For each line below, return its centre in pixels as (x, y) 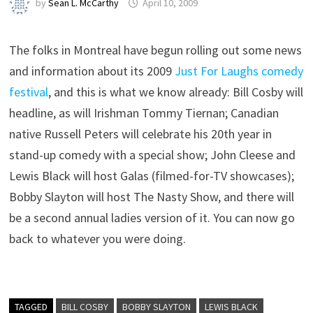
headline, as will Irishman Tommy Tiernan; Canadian (144, 113)
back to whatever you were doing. (98, 239)
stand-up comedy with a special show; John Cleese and (153, 155)
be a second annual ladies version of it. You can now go (152, 218)
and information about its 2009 (92, 71)
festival (29, 92)
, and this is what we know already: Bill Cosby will (176, 92)
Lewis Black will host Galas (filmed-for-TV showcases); (152, 176)
